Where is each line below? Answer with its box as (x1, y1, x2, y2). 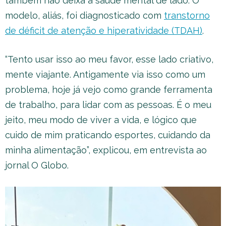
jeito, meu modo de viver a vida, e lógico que (5, 114, 197, 125)
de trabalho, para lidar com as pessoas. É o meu (5, 99, 211, 110)
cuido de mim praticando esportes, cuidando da (5, 129, 210, 140)
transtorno (164, 10, 210, 21)
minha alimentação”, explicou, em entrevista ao (5, 144, 207, 155)
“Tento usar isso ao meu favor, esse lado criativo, (5, 53, 213, 65)
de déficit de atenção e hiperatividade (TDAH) (5, 25, 202, 36)
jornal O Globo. (5, 159, 69, 171)
